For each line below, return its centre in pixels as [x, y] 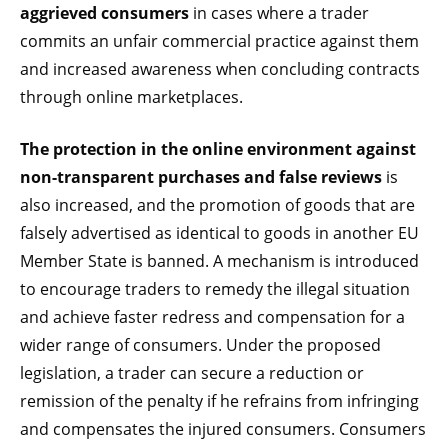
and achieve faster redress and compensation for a [212, 316]
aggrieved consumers [104, 13]
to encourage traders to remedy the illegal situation [215, 288]
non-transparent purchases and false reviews [201, 177]
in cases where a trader [279, 12]
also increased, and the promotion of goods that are [217, 204]
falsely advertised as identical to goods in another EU [219, 232]
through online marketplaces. [131, 96]
